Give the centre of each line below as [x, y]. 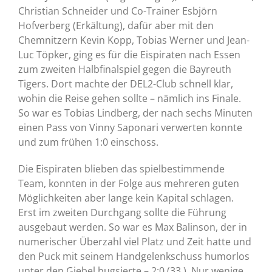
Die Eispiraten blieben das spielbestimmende [121, 169]
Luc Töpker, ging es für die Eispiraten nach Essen [129, 55]
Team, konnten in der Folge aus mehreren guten [129, 184]
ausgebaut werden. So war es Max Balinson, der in [133, 227]
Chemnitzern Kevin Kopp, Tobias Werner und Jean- [134, 40]
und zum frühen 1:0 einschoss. [88, 142]
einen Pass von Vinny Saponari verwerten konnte [130, 128]
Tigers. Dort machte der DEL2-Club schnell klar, [126, 84]
